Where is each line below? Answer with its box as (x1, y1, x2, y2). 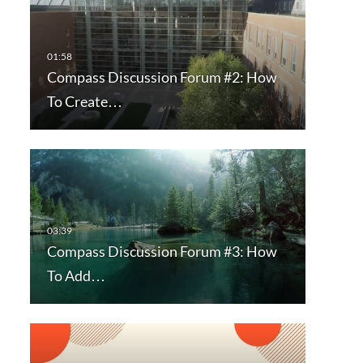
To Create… (46, 92, 122, 111)
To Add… (46, 267, 105, 285)
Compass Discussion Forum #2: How (46, 68, 277, 87)
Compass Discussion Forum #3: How (46, 242, 277, 261)
